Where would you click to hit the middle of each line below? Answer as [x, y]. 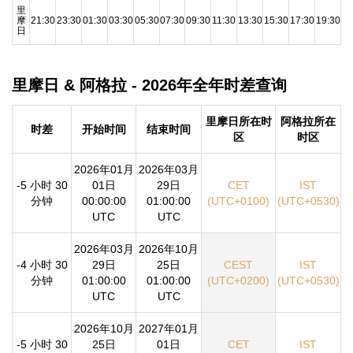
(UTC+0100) [238, 201]
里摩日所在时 [238, 122]
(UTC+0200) [238, 281]
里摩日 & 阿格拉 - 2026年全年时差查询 [149, 85]
